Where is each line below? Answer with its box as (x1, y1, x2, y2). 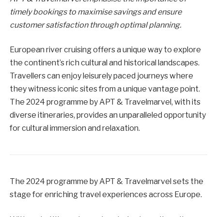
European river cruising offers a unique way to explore (10, 45, 201, 55)
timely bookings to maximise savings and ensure (10, 7, 182, 16)
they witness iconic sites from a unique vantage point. (10, 84, 200, 94)
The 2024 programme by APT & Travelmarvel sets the (10, 177, 203, 186)
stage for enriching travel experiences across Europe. (10, 190, 202, 200)
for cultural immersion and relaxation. (10, 124, 140, 133)
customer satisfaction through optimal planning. (10, 20, 181, 30)
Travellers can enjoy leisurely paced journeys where (10, 71, 193, 81)
